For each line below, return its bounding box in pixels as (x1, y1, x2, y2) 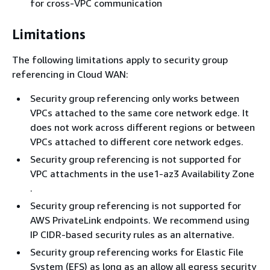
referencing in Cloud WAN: (12, 67, 128, 80)
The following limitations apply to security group (12, 53, 228, 66)
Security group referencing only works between (30, 92, 239, 104)
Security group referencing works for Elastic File (30, 245, 243, 258)
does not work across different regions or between (30, 121, 255, 133)
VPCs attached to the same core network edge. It (30, 106, 249, 119)
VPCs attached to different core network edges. (30, 135, 243, 148)
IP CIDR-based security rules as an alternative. (30, 228, 234, 240)
